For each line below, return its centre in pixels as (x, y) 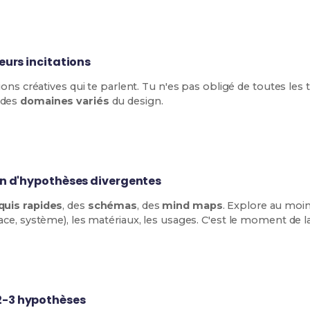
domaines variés (65, 101)
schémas (112, 206)
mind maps (192, 206)
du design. (136, 101)
